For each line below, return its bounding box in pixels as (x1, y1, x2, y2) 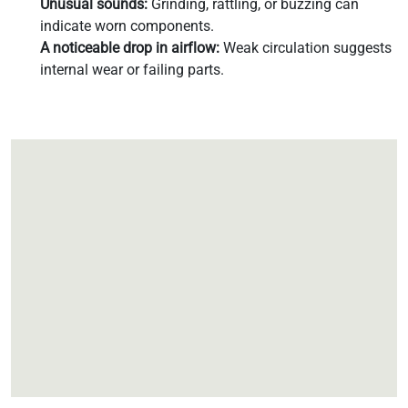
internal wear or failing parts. (40, 60, 224, 78)
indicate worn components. (40, 16, 214, 35)
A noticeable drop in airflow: (40, 38, 219, 56)
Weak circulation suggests (219, 38, 392, 56)
